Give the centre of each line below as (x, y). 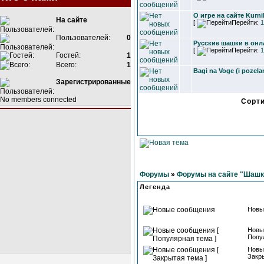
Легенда (155, 187)
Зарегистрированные (93, 82)
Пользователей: (82, 38)
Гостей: (67, 55)
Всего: (65, 65)
